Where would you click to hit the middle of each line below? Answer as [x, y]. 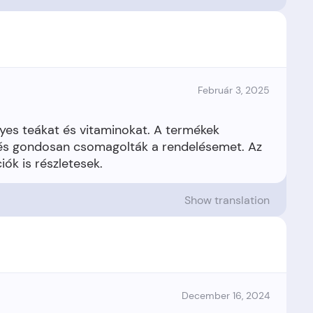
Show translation [227, 200]
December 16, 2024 [226, 296]
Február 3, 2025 [234, 90]
